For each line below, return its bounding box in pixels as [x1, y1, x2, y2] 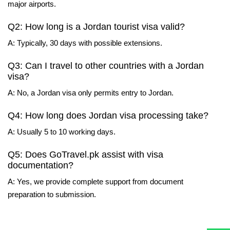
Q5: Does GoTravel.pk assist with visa [8, 149, 163, 160]
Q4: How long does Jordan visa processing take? [8, 110, 208, 121]
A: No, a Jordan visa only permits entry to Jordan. [8, 88, 174, 97]
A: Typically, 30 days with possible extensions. [8, 38, 162, 47]
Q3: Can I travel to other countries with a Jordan [8, 60, 204, 71]
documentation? [8, 160, 73, 170]
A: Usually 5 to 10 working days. [8, 127, 116, 136]
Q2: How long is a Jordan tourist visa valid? [8, 21, 185, 32]
